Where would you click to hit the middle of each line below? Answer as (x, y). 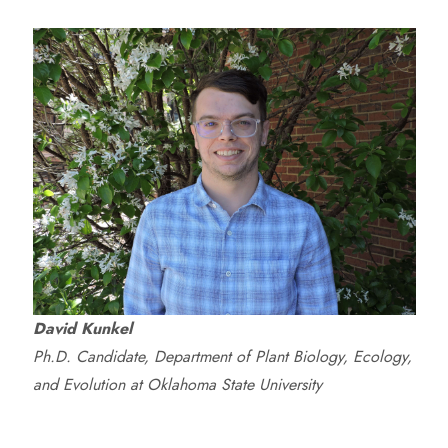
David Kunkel (82, 328)
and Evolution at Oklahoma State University (177, 384)
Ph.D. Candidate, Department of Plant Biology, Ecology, (222, 356)
